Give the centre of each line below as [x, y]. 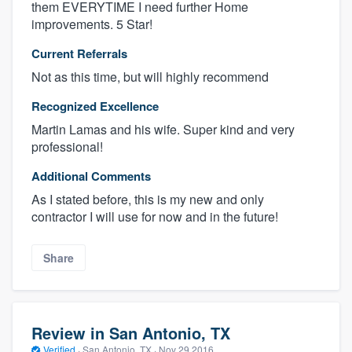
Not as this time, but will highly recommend [150, 76]
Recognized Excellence [95, 106]
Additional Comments [91, 176]
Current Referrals [79, 53]
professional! [67, 146]
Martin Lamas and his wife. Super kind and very [163, 129]
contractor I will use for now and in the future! [155, 216]
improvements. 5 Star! [92, 24]
